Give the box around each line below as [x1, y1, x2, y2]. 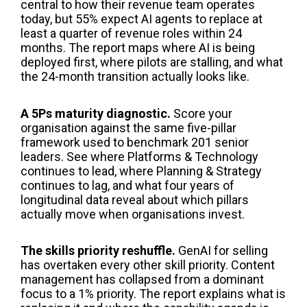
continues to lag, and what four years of [21, 177, 234, 193]
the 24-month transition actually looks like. [21, 69, 249, 84]
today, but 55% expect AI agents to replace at [21, 12, 262, 27]
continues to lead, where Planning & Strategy [21, 163, 262, 178]
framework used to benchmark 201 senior [21, 134, 249, 149]
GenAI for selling [175, 243, 268, 258]
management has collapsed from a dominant [21, 271, 264, 286]
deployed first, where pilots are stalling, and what [21, 55, 283, 70]
